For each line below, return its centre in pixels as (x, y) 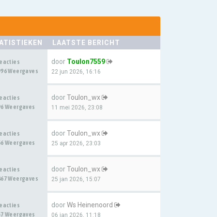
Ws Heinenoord (90, 205)
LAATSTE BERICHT (86, 43)
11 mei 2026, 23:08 (77, 108)
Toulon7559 (86, 62)
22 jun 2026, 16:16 (76, 72)
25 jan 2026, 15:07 (76, 179)
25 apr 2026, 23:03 (76, 143)
